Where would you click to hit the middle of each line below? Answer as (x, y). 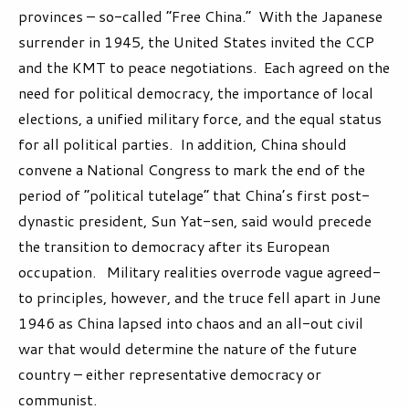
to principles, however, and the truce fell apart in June (199, 298)
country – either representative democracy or (170, 374)
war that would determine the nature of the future (188, 349)
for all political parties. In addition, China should (183, 144)
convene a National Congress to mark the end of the (192, 170)
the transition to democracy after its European (174, 246)
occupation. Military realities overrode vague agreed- (199, 272)
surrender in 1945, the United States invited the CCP (196, 42)
